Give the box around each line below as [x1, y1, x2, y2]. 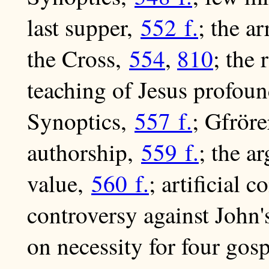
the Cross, [27, 43, 129, 74]
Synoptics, [27, 105, 134, 137]
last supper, [27, 11, 141, 43]
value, [27, 168, 91, 199]
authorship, [27, 136, 141, 168]
